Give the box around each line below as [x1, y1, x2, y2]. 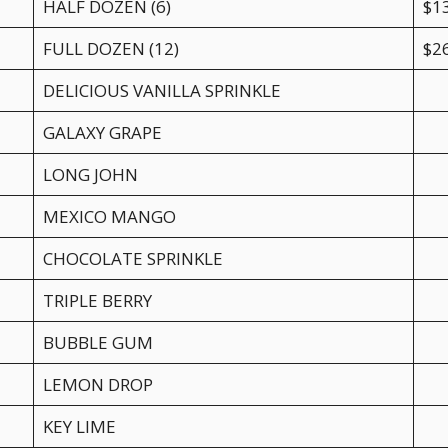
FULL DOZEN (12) [42, 36, 179, 60]
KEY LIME [42, 414, 116, 438]
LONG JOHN [42, 162, 138, 186]
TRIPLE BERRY [42, 288, 152, 312]
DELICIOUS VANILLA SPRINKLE [42, 78, 281, 102]
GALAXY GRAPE [42, 120, 162, 144]
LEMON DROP [42, 372, 153, 396]
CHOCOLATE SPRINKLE [42, 246, 223, 270]
